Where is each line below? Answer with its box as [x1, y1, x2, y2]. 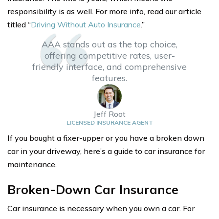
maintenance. [7, 159, 57, 169]
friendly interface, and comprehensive [32, 61, 187, 72]
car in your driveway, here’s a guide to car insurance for [7, 146, 205, 156]
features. [92, 72, 127, 84]
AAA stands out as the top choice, [42, 38, 177, 50]
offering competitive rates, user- [44, 49, 175, 61]
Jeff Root [93, 109, 126, 119]
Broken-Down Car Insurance [7, 181, 178, 197]
